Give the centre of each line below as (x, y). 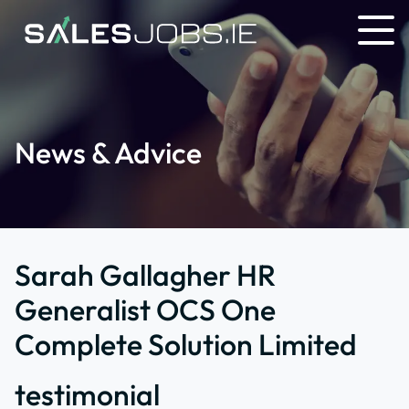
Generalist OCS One (145, 309)
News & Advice (108, 152)
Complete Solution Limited (186, 344)
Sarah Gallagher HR (145, 275)
